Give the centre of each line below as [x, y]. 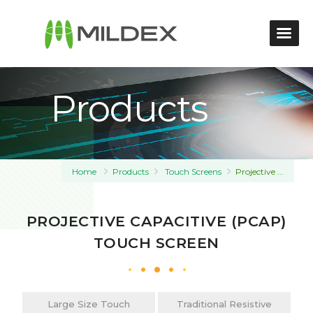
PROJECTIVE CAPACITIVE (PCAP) [156, 221]
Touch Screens [194, 172]
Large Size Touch [89, 304]
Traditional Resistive [224, 304]
